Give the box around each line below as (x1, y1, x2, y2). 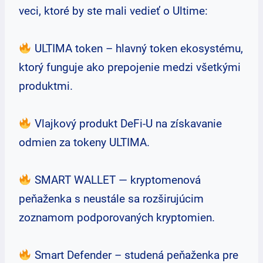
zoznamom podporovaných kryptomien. (19, 211, 215, 224)
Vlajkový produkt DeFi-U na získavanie (31, 117, 222, 130)
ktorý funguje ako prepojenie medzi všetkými (19, 60, 241, 74)
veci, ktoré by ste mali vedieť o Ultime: (19, 4, 208, 18)
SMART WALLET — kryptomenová (31, 173, 201, 187)
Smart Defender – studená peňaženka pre (31, 248, 238, 262)
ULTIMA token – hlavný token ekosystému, (31, 42, 243, 55)
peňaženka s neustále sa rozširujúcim (19, 192, 204, 205)
